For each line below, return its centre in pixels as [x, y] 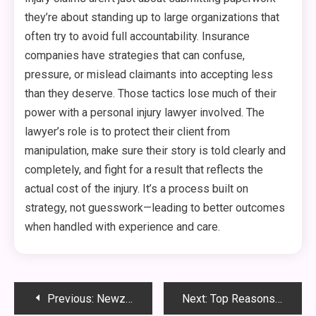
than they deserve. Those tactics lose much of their [151, 94]
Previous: [71, 299]
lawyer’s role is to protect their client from [127, 132]
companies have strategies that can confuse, [135, 56]
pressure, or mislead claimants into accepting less [149, 75]
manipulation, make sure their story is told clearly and [155, 151]
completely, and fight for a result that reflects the [144, 170]
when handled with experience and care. [122, 227]
